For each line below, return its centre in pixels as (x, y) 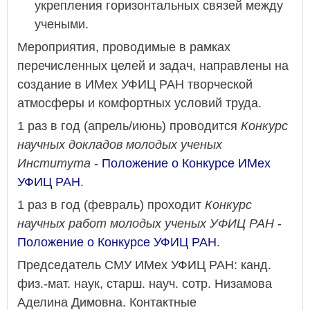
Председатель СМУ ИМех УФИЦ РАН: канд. (144, 265)
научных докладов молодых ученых (120, 145)
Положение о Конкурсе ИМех (186, 164)
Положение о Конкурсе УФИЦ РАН (117, 243)
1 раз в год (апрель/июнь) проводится (129, 126)
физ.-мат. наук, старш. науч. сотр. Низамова (145, 284)
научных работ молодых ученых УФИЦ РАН (146, 224)
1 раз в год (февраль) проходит (111, 205)
